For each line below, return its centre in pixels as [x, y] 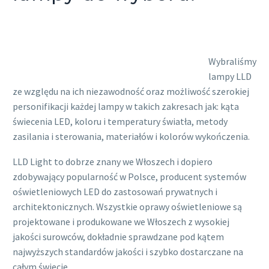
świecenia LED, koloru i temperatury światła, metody [120, 121]
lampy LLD [230, 76]
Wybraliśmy [232, 61]
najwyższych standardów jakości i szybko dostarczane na [128, 252]
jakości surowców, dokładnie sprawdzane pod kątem [118, 237]
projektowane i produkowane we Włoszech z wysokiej [121, 222]
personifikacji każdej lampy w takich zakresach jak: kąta [126, 106]
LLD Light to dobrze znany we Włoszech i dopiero [113, 162]
